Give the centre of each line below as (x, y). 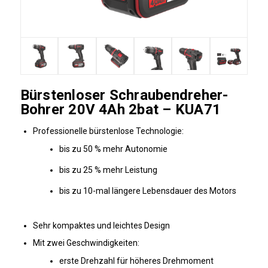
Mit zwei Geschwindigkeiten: (86, 243)
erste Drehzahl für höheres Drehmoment (136, 261)
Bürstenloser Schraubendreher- (124, 95)
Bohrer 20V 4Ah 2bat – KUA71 (121, 110)
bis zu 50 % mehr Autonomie (113, 149)
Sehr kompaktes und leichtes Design (101, 226)
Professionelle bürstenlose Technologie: (108, 131)
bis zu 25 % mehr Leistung (108, 170)
